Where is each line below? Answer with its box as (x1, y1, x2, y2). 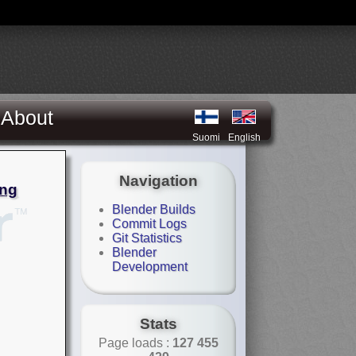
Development (112, 260, 188, 273)
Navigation (118, 172, 198, 189)
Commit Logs (112, 217, 187, 230)
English (227, 132, 261, 143)
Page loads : (98, 336, 169, 350)
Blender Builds (112, 203, 195, 216)
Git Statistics (112, 231, 182, 245)
